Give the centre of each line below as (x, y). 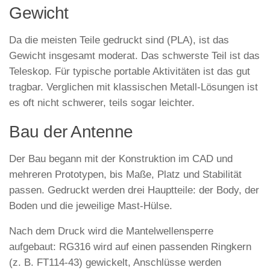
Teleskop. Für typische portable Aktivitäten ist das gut (130, 71)
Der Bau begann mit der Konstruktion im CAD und (121, 159)
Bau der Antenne (71, 131)
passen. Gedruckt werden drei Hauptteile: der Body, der (134, 190)
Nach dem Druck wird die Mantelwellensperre (111, 231)
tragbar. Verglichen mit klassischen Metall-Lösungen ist (133, 87)
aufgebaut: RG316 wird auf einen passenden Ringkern (130, 247)
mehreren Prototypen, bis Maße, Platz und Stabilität (125, 174)
